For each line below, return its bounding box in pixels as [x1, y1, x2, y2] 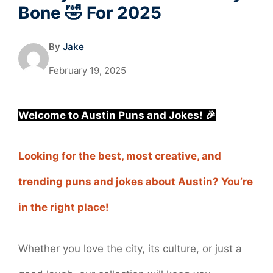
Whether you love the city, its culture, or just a [18, 242, 242, 255]
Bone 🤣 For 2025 [18, 2, 161, 23]
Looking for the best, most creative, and [18, 150, 221, 163]
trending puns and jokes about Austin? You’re [18, 175, 253, 188]
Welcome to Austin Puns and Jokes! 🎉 [18, 108, 216, 121]
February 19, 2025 [49, 64, 126, 76]
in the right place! [18, 201, 109, 214]
